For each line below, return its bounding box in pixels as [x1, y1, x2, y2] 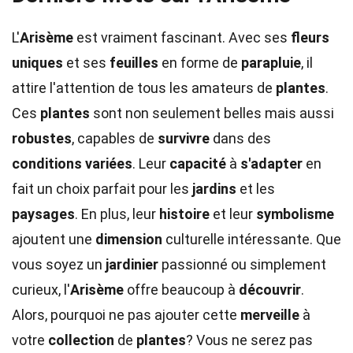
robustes [12, 130, 72, 147]
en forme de [158, 54, 241, 71]
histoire [159, 206, 210, 222]
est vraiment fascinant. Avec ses [73, 29, 291, 46]
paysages [12, 206, 75, 222]
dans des [210, 130, 271, 147]
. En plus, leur [75, 206, 159, 222]
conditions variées [12, 155, 132, 172]
